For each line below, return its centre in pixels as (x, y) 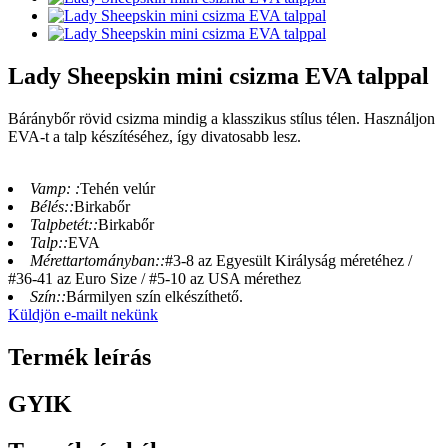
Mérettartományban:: (97, 261)
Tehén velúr (117, 189)
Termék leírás (79, 357)
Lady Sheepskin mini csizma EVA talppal (218, 76)
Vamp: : (55, 189)
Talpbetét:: (64, 225)
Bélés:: (52, 207)
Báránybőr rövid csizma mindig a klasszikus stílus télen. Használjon (221, 119)
